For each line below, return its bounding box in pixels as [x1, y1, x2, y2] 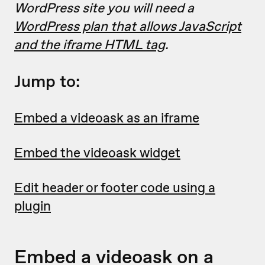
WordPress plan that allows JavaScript [14, 17, 241, 35]
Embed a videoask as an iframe [14, 109, 199, 127]
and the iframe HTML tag [14, 35, 165, 53]
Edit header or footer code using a [14, 179, 215, 196]
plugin [14, 197, 51, 215]
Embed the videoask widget [14, 144, 180, 161]
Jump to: [14, 70, 80, 92]
